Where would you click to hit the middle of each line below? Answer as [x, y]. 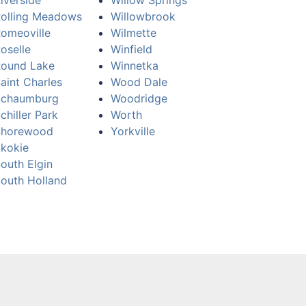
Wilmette [134, 33]
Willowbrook [143, 16]
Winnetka [135, 66]
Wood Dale [139, 82]
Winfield [131, 49]
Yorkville [133, 131]
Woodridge [139, 98]
